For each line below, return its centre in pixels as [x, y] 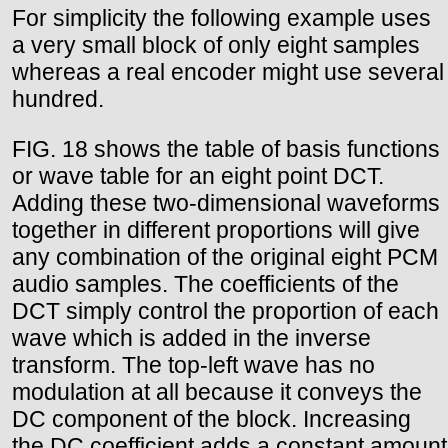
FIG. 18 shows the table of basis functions [226, 149]
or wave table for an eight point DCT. [198, 176]
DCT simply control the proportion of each [225, 311]
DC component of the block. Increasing [211, 419]
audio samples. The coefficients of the [205, 284]
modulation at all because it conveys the [217, 392]
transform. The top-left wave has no [193, 365]
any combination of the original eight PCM [225, 257]
